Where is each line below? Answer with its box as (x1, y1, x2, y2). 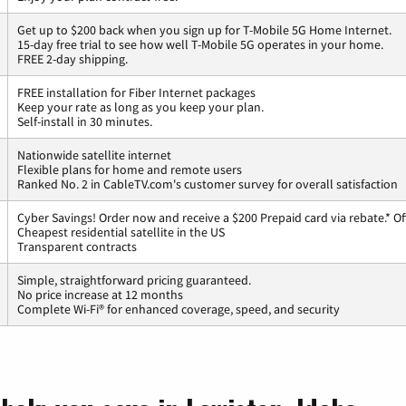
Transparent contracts (17, 238, 137, 256)
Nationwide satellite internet (17, 147, 171, 164)
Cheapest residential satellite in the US (17, 224, 225, 241)
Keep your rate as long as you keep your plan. (17, 99, 264, 116)
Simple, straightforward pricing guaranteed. (17, 272, 251, 289)
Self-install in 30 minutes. (17, 113, 152, 130)
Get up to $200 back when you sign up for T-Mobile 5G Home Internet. (17, 22, 391, 39)
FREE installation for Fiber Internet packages (17, 84, 256, 101)
